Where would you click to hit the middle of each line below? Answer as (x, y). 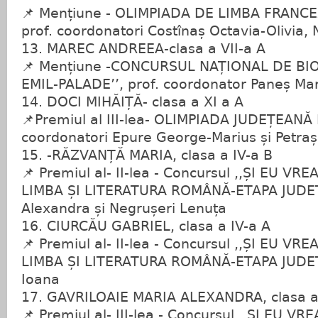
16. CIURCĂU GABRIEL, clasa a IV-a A (146, 226)
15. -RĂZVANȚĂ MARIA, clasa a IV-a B (147, 155)
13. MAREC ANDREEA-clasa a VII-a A (143, 49)
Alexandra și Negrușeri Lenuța (124, 208)
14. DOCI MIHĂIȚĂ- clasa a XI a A (132, 102)
